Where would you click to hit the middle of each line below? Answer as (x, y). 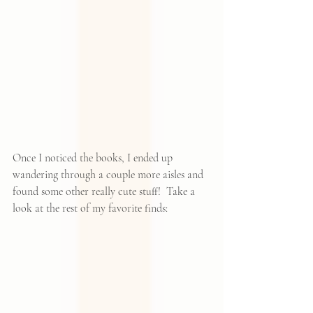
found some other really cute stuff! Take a (105, 191)
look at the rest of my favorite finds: (90, 208)
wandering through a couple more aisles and (109, 175)
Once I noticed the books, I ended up (94, 158)
